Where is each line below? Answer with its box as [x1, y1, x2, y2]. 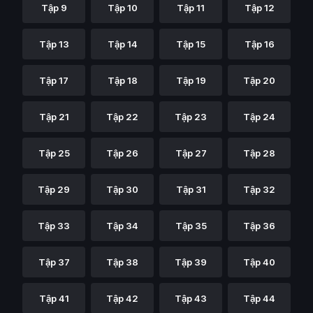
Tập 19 [175, 75, 206, 86]
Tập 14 [107, 38, 138, 50]
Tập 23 [175, 111, 207, 122]
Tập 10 [107, 2, 138, 13]
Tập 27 [175, 147, 207, 159]
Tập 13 [38, 38, 69, 50]
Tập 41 [38, 293, 69, 304]
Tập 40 [243, 256, 275, 268]
